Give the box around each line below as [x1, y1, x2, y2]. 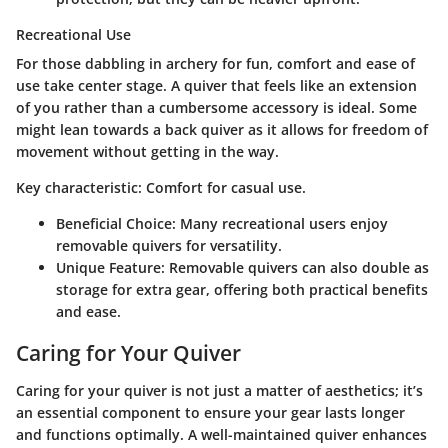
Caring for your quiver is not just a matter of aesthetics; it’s [16, 381, 423, 401]
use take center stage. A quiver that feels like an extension [16, 75, 417, 95]
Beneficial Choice [56, 213, 172, 233]
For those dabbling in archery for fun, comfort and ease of [16, 53, 415, 73]
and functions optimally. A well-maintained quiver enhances [16, 425, 427, 445]
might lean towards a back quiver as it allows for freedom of [16, 119, 428, 139]
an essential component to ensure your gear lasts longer [16, 403, 405, 423]
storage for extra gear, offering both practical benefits [56, 279, 428, 299]
